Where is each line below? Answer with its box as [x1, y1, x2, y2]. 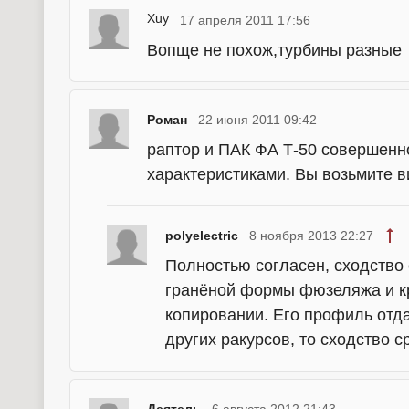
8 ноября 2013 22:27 [249, 228, 373, 243]
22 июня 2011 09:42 [198, 112, 317, 127]
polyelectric [165, 228, 238, 243]
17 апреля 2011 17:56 [180, 13, 310, 27]
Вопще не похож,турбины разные [147, 41, 402, 59]
